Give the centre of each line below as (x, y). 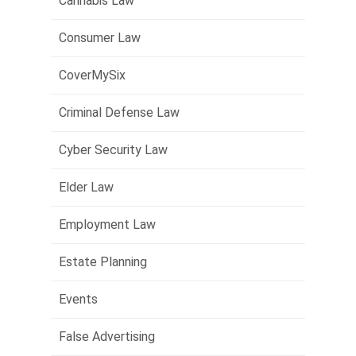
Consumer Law (100, 38)
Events (78, 299)
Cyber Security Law (113, 150)
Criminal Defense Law (119, 112)
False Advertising (107, 337)
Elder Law (86, 187)
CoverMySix (92, 75)
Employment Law (107, 224)
